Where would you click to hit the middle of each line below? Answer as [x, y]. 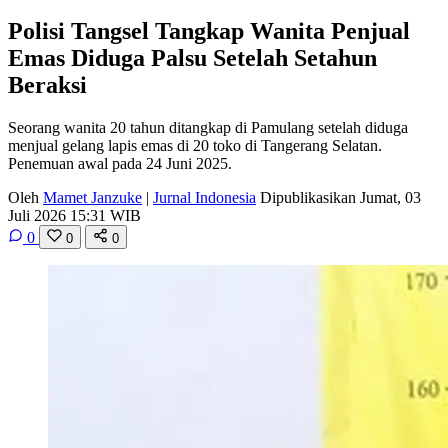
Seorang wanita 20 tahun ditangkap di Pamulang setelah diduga [208, 127]
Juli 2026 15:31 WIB [74, 215]
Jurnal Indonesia [204, 197]
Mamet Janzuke [92, 197]
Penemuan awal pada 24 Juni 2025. [120, 163]
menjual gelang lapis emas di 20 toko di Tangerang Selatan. [195, 145]
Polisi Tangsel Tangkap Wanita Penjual [209, 30]
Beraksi [47, 84]
